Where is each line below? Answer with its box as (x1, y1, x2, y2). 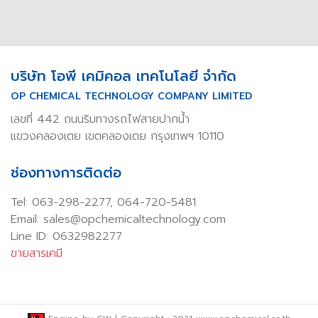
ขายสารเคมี (11, 244, 62, 262)
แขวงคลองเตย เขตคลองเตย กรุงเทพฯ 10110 (11, 127, 224, 145)
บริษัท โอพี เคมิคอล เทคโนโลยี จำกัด (11, 65, 236, 87)
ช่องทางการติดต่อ (11, 161, 121, 183)
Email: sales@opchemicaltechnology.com (11, 210, 226, 228)
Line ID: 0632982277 (11, 227, 122, 245)
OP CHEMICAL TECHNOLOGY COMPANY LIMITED (11, 88, 252, 104)
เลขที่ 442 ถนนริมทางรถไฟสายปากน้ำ (11, 110, 190, 128)
